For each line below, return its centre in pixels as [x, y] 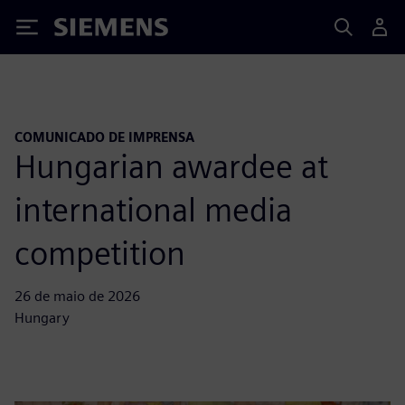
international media [153, 209]
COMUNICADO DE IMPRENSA [104, 137]
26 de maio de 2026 [77, 296]
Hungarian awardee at [171, 166]
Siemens [84, 30]
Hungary [42, 317]
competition [100, 253]
